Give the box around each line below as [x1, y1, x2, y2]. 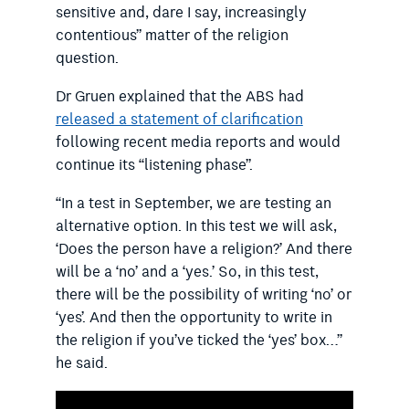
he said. [55, 351, 108, 375]
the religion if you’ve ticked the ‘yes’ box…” [55, 328, 342, 352]
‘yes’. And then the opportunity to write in [55, 305, 332, 330]
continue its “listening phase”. [55, 152, 253, 177]
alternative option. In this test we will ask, [55, 214, 337, 238]
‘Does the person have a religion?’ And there [55, 236, 352, 261]
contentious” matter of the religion [55, 23, 288, 47]
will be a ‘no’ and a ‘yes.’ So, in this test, [55, 259, 319, 284]
